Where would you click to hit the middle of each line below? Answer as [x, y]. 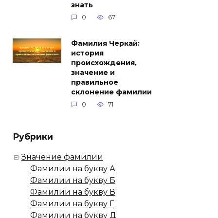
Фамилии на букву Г [72, 204]
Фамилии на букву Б [73, 181]
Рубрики [33, 136]
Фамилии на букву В [73, 192]
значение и [93, 73]
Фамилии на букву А [73, 169]
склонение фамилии [111, 92]
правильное [95, 82]
